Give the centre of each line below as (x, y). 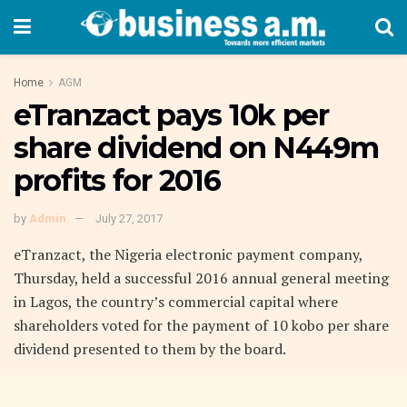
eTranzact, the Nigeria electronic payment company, (188, 254)
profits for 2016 (117, 180)
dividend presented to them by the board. (150, 348)
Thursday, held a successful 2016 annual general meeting (201, 278)
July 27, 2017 (129, 218)
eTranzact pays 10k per (171, 115)
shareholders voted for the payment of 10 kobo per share (201, 325)
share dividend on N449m (196, 148)
